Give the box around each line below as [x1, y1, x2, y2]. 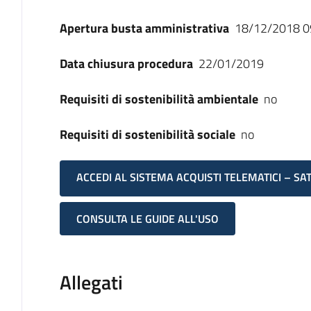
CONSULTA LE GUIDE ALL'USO [76, 210, 219, 228]
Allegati [59, 267, 123, 298]
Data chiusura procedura [59, 54, 193, 73]
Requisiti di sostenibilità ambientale [59, 90, 258, 108]
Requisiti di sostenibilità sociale [59, 125, 235, 144]
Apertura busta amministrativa [59, 19, 229, 37]
